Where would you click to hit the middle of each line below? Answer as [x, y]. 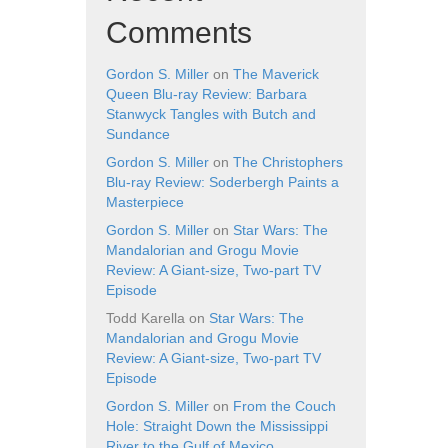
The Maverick [276, 74]
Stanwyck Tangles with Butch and [211, 114]
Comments [179, 32]
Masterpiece [145, 202]
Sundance [138, 134]
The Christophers [288, 162]
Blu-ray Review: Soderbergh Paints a [222, 182]
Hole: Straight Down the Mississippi [217, 426]
